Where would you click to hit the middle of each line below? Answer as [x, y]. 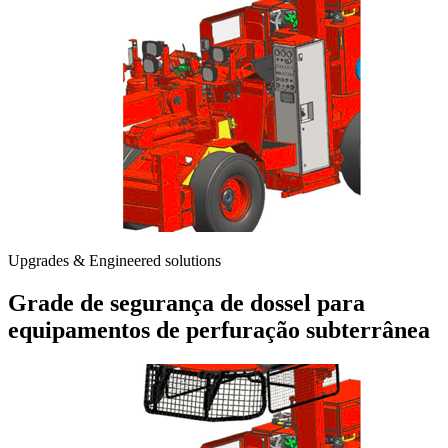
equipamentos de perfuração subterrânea [219, 329]
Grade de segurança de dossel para [186, 302]
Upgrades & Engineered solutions [114, 260]
